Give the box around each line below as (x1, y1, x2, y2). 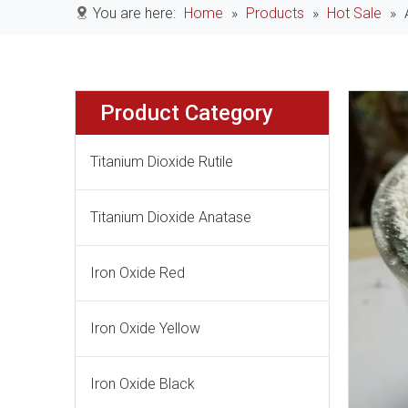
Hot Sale (327, 5, 382, 22)
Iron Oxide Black (90, 375, 195, 393)
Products (246, 5, 304, 22)
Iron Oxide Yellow (90, 320, 200, 337)
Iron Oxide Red (90, 264, 185, 281)
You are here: (89, 5, 179, 22)
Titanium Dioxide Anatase (90, 209, 251, 226)
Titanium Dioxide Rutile (90, 153, 233, 170)
